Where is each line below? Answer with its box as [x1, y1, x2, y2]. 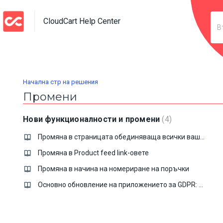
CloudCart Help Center [43, 16, 121, 26]
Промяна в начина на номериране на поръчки [38, 165, 190, 173]
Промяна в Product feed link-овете [38, 149, 149, 157]
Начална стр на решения [23, 78, 99, 86]
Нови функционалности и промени [23, 114, 162, 124]
